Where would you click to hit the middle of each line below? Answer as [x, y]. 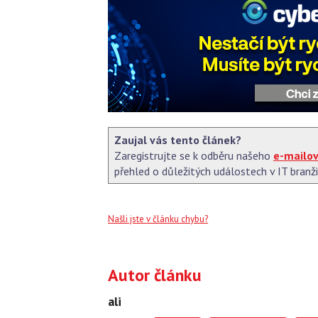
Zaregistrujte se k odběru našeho [194, 155]
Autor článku [155, 275]
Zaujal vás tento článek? [178, 139]
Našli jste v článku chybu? [158, 219]
